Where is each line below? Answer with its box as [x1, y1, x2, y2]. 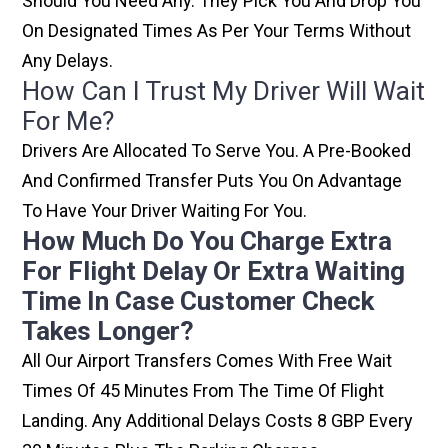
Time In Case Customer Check [22, 286, 375, 317]
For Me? [22, 106, 115, 137]
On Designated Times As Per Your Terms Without [22, 20, 412, 42]
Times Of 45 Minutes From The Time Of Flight [22, 380, 385, 402]
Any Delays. [22, 50, 114, 72]
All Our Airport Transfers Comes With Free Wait [22, 350, 393, 372]
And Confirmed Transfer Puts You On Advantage [22, 170, 403, 192]
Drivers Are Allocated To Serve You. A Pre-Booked [22, 140, 412, 162]
